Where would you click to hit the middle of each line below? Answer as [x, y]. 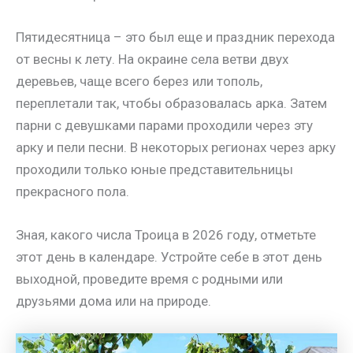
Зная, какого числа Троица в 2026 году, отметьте [166, 234]
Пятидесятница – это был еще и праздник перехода [175, 37]
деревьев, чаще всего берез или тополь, [139, 81]
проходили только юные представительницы [154, 169]
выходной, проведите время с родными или [149, 279]
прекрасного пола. [72, 191]
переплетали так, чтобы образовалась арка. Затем [171, 103]
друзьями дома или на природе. [113, 301]
